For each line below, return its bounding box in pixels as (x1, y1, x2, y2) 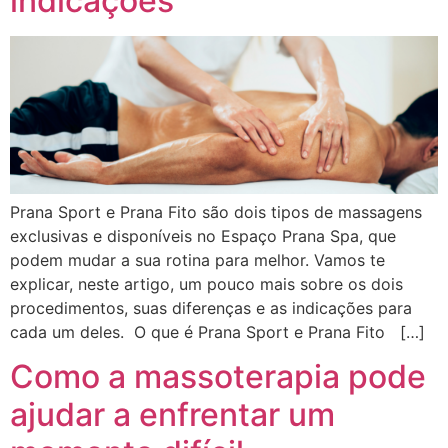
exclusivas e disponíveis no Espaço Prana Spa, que (10, 225, 396, 246)
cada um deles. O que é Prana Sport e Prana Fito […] (10, 321, 425, 342)
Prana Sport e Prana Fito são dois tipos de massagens (10, 201, 422, 222)
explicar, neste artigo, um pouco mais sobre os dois (10, 273, 403, 294)
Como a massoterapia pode (10, 357, 426, 397)
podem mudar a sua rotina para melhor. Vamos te (10, 249, 385, 270)
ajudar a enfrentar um (10, 395, 335, 435)
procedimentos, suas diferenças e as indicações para (10, 297, 412, 318)
